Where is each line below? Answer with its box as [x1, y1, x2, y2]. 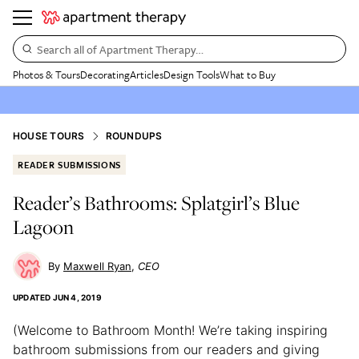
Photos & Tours [13, 67, 80, 83]
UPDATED [13, 292, 51, 302]
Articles [130, 67, 163, 83]
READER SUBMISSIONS [18, 158, 121, 171]
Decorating [80, 67, 130, 83]
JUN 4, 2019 [52, 292, 102, 302]
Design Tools [163, 67, 220, 83]
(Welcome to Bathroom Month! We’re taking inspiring [13, 322, 328, 338]
